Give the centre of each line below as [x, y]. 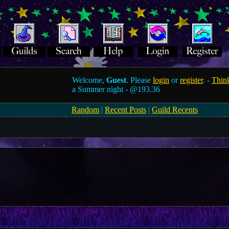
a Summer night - [101, 89]
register [192, 80]
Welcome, [89, 80]
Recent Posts [126, 110]
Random [86, 110]
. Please [140, 80]
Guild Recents [175, 110]
